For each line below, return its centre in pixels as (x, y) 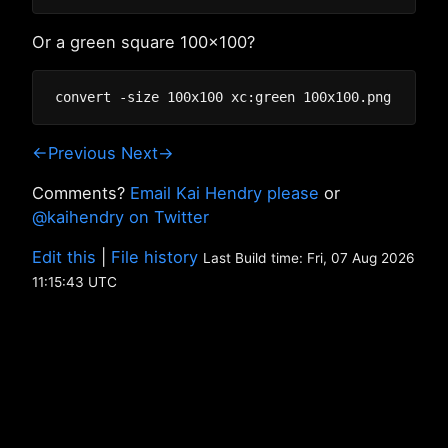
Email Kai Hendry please (224, 193)
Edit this (64, 257)
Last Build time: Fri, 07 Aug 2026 (309, 258)
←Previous (74, 153)
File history (154, 257)
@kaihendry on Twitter (120, 217)
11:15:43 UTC (74, 282)
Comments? (81, 193)
